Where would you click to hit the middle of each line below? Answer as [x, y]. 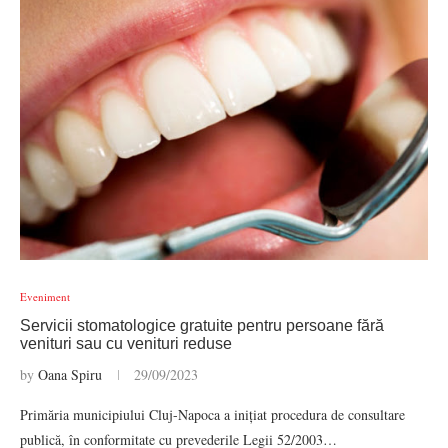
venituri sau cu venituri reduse [126, 343]
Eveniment [45, 296]
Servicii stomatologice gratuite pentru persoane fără [202, 325]
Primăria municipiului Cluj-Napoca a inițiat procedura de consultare [212, 414]
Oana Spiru [70, 374]
